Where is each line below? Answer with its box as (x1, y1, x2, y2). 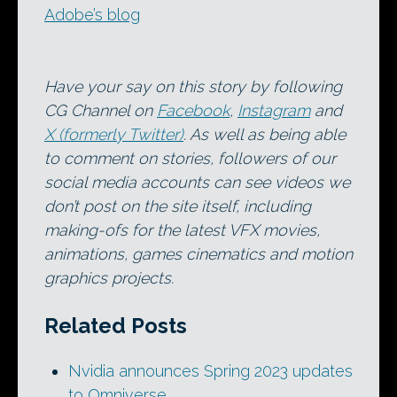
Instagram (237, 101, 310, 121)
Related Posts (44, 313, 187, 339)
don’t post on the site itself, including (44, 197, 311, 216)
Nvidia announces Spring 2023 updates (68, 362, 353, 381)
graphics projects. (44, 269, 174, 288)
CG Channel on (44, 101, 157, 121)
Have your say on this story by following (44, 77, 342, 97)
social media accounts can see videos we (44, 173, 350, 192)
